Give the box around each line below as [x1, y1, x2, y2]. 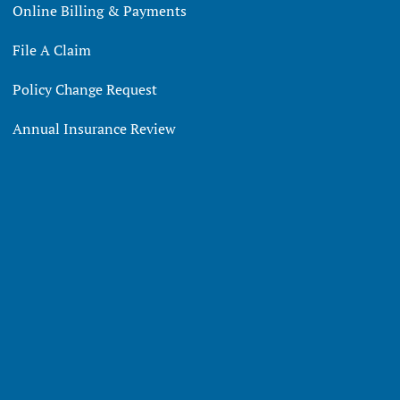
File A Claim [12, 39, 92, 60]
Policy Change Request [12, 79, 158, 99]
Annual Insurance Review [12, 118, 177, 138]
